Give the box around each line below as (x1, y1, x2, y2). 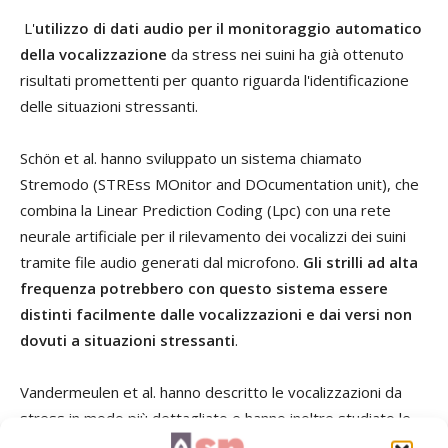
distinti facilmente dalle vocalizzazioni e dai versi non (20, 303, 412, 324)
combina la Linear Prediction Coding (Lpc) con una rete (20, 199, 391, 220)
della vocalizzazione (20, 43, 167, 64)
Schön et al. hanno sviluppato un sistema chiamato (20, 147, 362, 168)
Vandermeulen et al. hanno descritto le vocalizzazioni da (20, 381, 402, 402)
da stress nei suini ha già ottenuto (167, 43, 404, 64)
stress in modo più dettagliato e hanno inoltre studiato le (20, 407, 411, 428)
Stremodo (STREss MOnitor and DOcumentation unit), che (20, 173, 419, 194)
